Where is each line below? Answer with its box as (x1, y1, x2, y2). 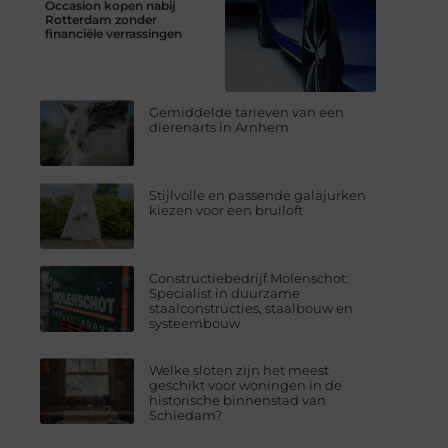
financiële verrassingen (45, 25, 182, 41)
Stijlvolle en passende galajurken (149, 186, 367, 203)
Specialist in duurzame (149, 284, 301, 301)
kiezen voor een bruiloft (149, 201, 304, 218)
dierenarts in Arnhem (149, 119, 290, 136)
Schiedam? (149, 406, 223, 423)
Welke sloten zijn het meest (149, 361, 330, 378)
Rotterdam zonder (45, 11, 157, 27)
